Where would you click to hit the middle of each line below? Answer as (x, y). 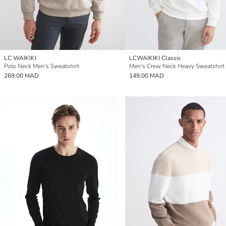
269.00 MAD (21, 76)
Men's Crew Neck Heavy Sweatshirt (177, 66)
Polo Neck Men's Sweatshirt (42, 66)
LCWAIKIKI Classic (155, 58)
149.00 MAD (147, 76)
